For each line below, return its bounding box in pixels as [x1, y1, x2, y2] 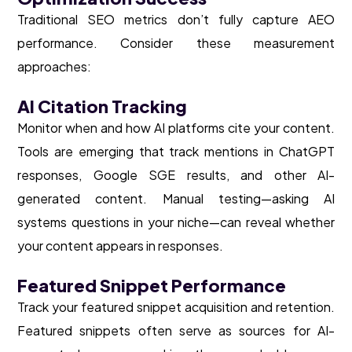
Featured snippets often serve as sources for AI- [17, 322, 335, 339]
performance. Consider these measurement [17, 35, 335, 52]
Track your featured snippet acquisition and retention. [17, 299, 335, 316]
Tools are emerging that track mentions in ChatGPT [17, 143, 335, 160]
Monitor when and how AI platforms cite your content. [17, 119, 335, 137]
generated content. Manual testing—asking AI [17, 190, 335, 207]
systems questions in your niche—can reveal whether [17, 214, 335, 231]
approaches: [17, 58, 91, 75]
